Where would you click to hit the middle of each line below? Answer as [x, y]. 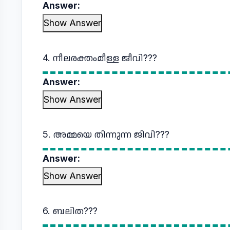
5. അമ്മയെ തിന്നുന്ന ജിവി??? [106, 134]
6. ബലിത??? [70, 211]
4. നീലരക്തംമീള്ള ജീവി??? [100, 58]
